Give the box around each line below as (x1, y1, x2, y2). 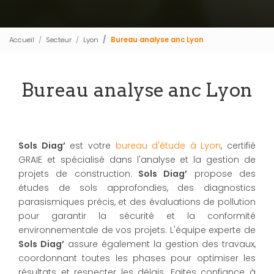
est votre (65, 139, 116, 152)
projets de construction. (18, 168, 132, 180)
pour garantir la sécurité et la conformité (18, 210, 256, 222)
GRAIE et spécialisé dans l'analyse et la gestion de (18, 154, 256, 166)
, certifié (221, 139, 256, 152)
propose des (187, 168, 256, 180)
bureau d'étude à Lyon (115, 139, 221, 152)
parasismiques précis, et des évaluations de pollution (18, 196, 256, 208)
